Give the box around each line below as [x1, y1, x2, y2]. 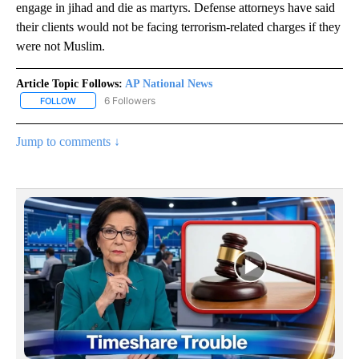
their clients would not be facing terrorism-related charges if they [16, 19, 341, 34]
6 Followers [104, 94, 155, 107]
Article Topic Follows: [16, 77, 123, 90]
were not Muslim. [16, 38, 105, 53]
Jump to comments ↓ [16, 134, 120, 148]
